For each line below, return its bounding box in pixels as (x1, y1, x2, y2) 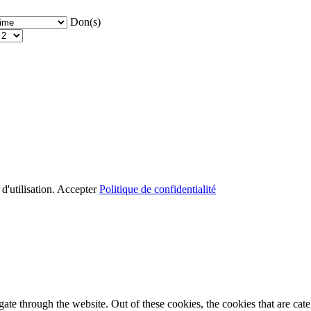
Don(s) (70, 15, 101, 28)
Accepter (57, 183, 96, 195)
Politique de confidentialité (99, 183, 216, 195)
